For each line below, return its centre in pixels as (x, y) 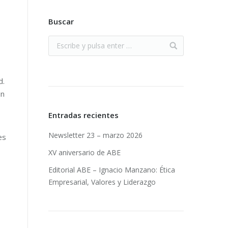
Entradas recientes (84, 115)
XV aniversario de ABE (85, 152)
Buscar (61, 21)
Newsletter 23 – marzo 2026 (96, 135)
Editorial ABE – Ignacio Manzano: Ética (112, 170)
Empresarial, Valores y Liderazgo (102, 182)
